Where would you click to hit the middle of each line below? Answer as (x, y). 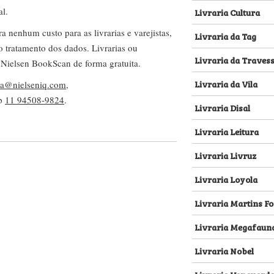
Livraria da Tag (225, 36)
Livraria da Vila (226, 83)
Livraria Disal (222, 107)
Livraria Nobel (224, 250)
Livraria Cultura (227, 12)
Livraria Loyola (226, 179)
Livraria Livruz (225, 155)
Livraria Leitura (227, 131)
